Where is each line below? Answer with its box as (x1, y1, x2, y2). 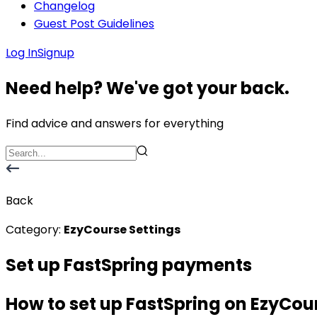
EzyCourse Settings (64, 221, 180, 238)
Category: (6, 221, 61, 238)
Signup (38, 45, 74, 61)
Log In (6, 45, 38, 61)
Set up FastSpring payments (6, 253, 252, 277)
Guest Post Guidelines (34, 16, 154, 32)
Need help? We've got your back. (6, 76, 289, 100)
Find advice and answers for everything (6, 115, 224, 132)
